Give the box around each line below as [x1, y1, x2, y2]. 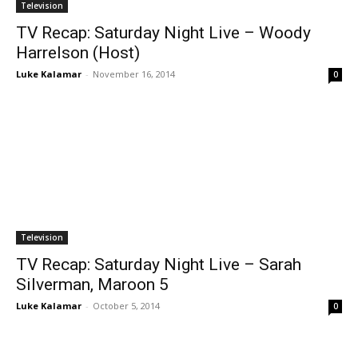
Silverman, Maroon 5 [16, 275, 169, 294]
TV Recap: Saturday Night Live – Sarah [16, 255, 301, 274]
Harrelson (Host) [16, 43, 140, 62]
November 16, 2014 [93, 68, 175, 80]
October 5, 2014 [93, 300, 160, 312]
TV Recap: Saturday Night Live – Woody [16, 23, 311, 42]
